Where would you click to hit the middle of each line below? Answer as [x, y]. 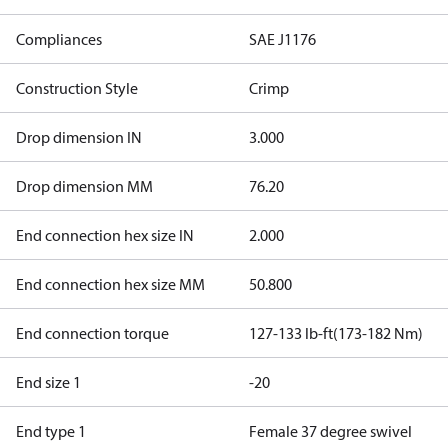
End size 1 [48, 382]
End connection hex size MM [110, 284]
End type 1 [51, 431]
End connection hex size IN [105, 235]
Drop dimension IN [79, 137]
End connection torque [92, 333]
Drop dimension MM [84, 186]
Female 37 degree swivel [330, 431]
